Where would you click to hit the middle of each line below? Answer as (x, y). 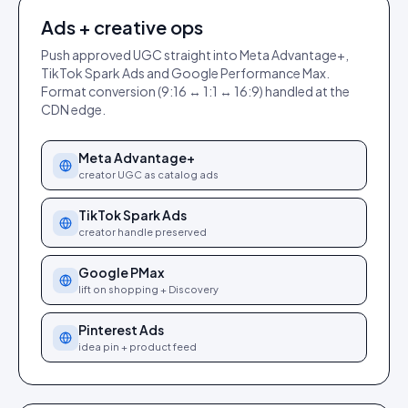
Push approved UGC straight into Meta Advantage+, (195, 55)
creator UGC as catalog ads (148, 174)
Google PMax (121, 272)
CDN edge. (73, 109)
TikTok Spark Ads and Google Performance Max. (185, 73)
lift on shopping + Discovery (148, 289)
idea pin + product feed (138, 347)
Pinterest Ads (121, 330)
